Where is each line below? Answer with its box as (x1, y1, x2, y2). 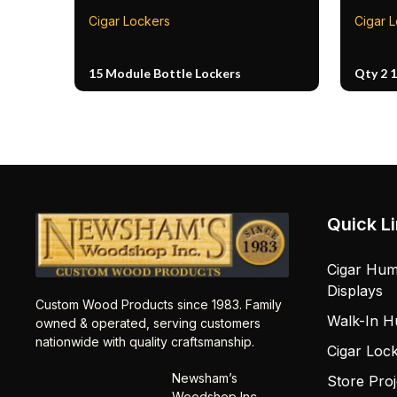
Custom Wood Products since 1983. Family (35, 297, 283, 313)
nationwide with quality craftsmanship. (35, 334, 255, 350)
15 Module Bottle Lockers (89, 65, 241, 81)
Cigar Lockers (89, 12, 170, 28)
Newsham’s (171, 370, 237, 385)
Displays (326, 281, 383, 300)
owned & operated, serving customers (35, 315, 261, 331)
